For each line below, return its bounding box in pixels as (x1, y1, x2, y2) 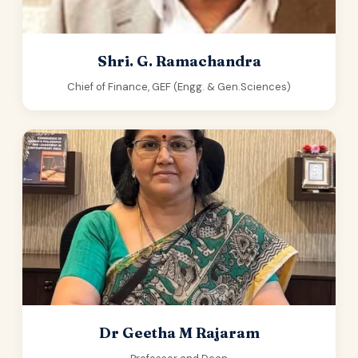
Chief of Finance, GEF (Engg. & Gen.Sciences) (67, 80, 291, 93)
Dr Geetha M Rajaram (98, 324, 260, 342)
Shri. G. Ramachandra (97, 52, 261, 70)
